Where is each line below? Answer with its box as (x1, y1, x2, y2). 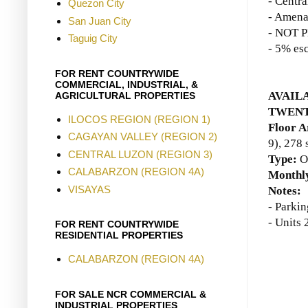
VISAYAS (67, 183, 111, 195)
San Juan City (67, 14, 131, 27)
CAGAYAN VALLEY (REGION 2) (67, 131, 217, 143)
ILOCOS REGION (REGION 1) (67, 113, 210, 125)
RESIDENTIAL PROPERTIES (55, 230, 183, 241)
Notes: (268, 184, 301, 197)
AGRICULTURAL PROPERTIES (55, 89, 195, 101)
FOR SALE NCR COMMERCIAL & (55, 288, 206, 300)
